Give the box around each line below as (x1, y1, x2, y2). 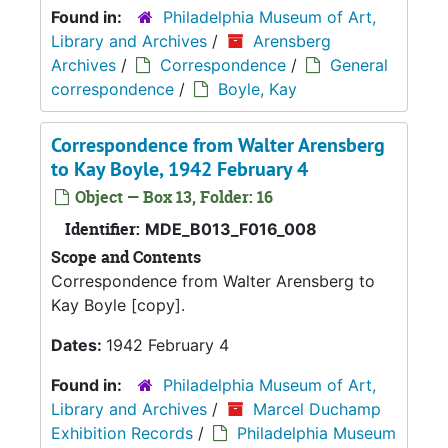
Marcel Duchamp (253, 398, 381, 419)
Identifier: (65, 217, 140, 240)
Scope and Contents (51, 245, 201, 268)
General (330, 54, 388, 75)
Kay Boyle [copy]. (51, 294, 185, 315)
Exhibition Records (51, 422, 193, 443)
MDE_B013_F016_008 (145, 218, 317, 239)
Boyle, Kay (218, 78, 297, 99)
